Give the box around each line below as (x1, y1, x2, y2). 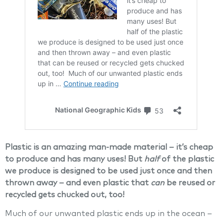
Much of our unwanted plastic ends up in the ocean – (5, 210, 212, 218)
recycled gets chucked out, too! (5, 191, 126, 199)
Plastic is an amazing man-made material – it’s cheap (5, 143, 213, 151)
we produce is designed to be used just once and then (5, 167, 212, 175)
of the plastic (160, 155, 214, 163)
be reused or (165, 179, 215, 187)
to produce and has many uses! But (5, 155, 144, 163)
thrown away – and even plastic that (5, 179, 151, 187)
